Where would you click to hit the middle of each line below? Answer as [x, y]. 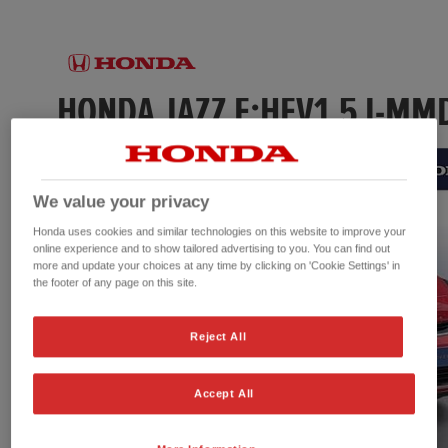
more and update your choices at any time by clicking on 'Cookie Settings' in [217, 265]
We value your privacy [121, 202]
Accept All [224, 393]
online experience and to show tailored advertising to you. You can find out [212, 248]
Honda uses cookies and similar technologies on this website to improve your [220, 231]
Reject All [218, 336]
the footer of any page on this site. [115, 282]
